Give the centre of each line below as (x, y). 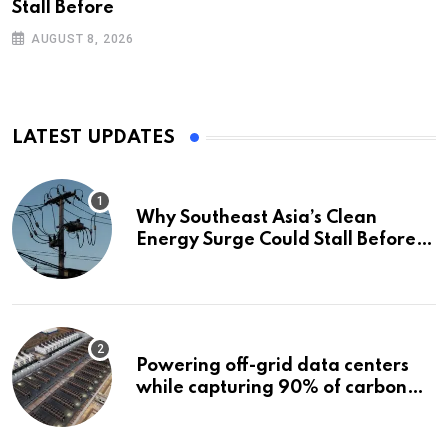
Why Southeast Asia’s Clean (256, 218)
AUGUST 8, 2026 (82, 39)
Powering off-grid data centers (272, 366)
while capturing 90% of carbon (271, 388)
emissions (177, 410)
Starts (162, 262)
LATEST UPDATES (93, 138)
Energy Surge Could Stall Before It (284, 240)
